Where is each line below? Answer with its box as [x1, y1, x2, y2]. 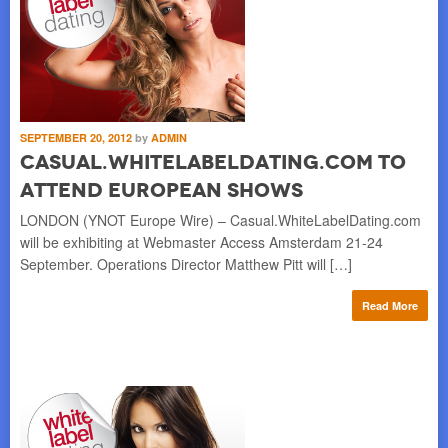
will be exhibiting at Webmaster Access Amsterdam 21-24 [20, 231, 383, 252]
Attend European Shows [20, 176, 303, 203]
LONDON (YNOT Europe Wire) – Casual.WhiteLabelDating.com [20, 209, 421, 230]
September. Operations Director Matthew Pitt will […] [20, 253, 352, 274]
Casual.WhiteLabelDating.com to [20, 148, 406, 175]
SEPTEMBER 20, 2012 [20, 129, 135, 145]
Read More [362, 297, 418, 313]
